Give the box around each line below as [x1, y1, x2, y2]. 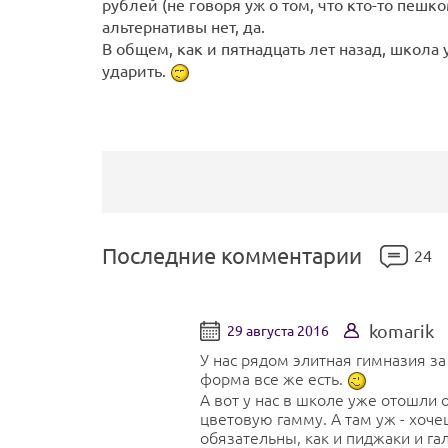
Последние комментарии [102, 243, 362, 269]
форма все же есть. [200, 369, 347, 388]
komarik [369, 320, 434, 341]
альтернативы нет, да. [102, 18, 265, 36]
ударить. [102, 62, 170, 80]
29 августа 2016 [227, 322, 329, 339]
